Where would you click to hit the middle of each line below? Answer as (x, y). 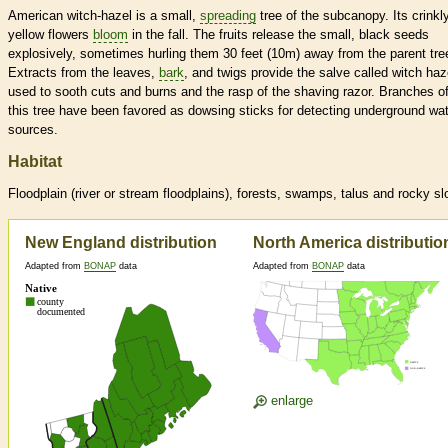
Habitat (35, 162)
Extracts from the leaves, (83, 73)
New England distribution (121, 243)
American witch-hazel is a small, (104, 16)
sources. (33, 130)
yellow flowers (50, 35)
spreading (228, 16)
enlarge (290, 401)
